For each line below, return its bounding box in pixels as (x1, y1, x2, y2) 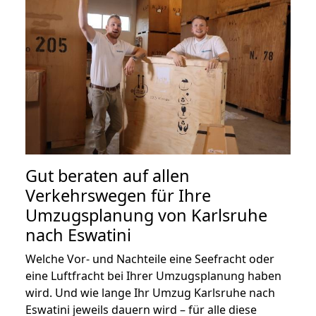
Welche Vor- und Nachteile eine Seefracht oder (25, 251, 274, 267)
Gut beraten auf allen (25, 164, 190, 188)
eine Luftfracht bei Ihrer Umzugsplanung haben (25, 268, 281, 284)
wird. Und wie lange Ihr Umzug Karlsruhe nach (25, 285, 275, 301)
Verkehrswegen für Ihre (25, 184, 211, 207)
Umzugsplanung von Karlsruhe (25, 204, 267, 227)
